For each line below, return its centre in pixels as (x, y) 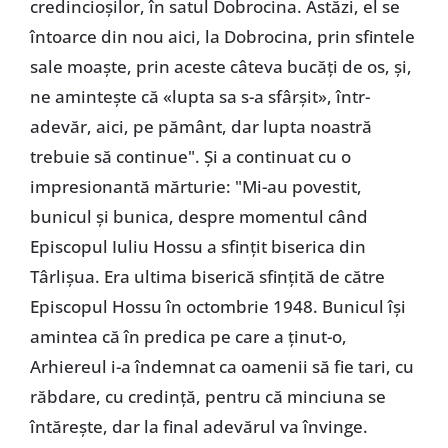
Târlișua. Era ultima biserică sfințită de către (207, 277)
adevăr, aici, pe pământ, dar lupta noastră (200, 127)
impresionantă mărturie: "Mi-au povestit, (195, 187)
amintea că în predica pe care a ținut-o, (188, 337)
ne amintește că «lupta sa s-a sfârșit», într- (199, 97)
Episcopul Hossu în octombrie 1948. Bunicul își (217, 307)
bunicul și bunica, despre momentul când (198, 217)
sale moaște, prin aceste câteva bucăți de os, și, (220, 67)
